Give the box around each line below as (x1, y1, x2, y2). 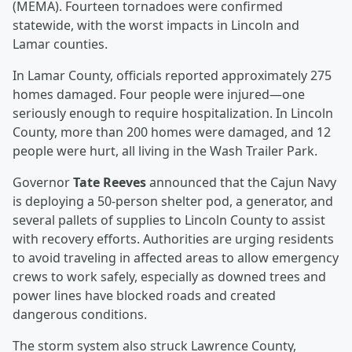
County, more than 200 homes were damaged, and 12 (13, 123, 331, 141)
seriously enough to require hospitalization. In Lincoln (13, 104, 333, 123)
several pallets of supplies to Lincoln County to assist (13, 211, 325, 229)
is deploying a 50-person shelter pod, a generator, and (13, 192, 333, 211)
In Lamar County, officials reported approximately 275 (13, 67, 332, 85)
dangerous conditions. (13, 306, 147, 324)
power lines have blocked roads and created (13, 287, 276, 305)
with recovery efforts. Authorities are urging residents (13, 230, 334, 248)
